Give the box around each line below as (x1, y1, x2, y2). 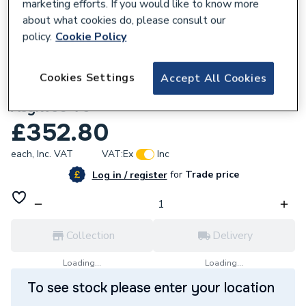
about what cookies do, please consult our (23, 13, 226, 28)
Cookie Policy (55, 29, 127, 44)
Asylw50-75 (11, 99, 90, 116)
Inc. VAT (37, 148, 73, 161)
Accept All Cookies (161, 71, 267, 86)
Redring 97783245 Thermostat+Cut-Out (11, 81, 277, 98)
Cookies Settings (40, 70, 135, 85)
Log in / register (92, 168, 167, 182)
